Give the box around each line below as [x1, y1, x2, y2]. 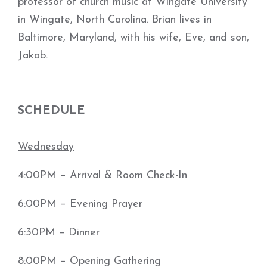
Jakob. [18, 50, 48, 61]
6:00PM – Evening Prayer [18, 198, 142, 210]
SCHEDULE [18, 105, 85, 117]
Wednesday [18, 141, 74, 153]
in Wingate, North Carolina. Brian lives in [18, 14, 212, 26]
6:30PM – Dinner [18, 227, 100, 238]
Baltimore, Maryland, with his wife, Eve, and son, [18, 32, 249, 44]
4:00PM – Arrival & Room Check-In [18, 170, 187, 181]
